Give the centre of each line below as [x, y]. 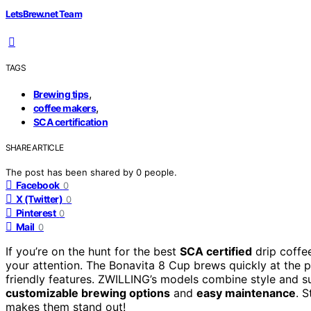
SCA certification [71, 121]
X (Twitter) [40, 199]
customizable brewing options [88, 293]
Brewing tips [61, 94]
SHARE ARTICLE [35, 147]
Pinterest [36, 212]
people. [161, 172]
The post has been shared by [71, 172]
